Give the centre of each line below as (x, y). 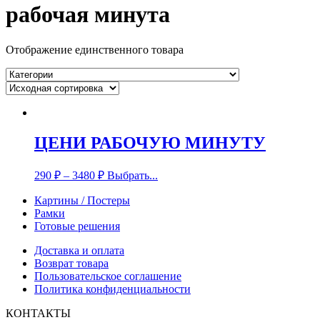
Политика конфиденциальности (112, 289)
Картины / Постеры (82, 200)
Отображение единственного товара (95, 49)
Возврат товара (71, 263)
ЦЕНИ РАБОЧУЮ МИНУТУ (150, 142)
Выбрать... (132, 175)
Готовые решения (77, 226)
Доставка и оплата (79, 250)
